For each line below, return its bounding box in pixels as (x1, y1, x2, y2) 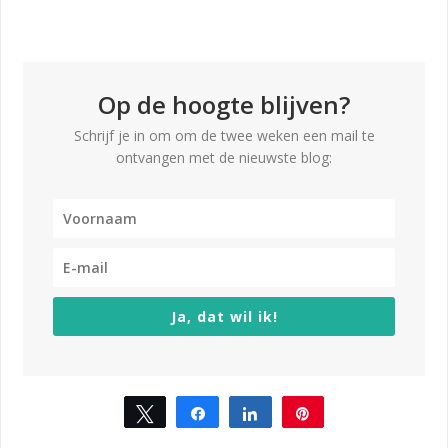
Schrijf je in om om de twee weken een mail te (73, 126, 375, 146)
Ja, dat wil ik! (170, 307, 278, 327)
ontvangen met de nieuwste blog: (116, 148, 332, 168)
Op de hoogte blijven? (98, 88, 350, 122)
